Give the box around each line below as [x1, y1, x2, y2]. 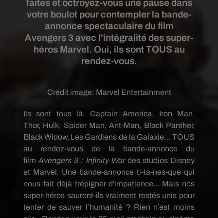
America [123, 109, 152, 118]
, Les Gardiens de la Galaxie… [67, 133, 171, 141]
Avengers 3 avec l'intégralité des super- [25, 33, 193, 43]
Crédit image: [47, 88, 96, 96]
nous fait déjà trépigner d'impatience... [23, 180, 160, 188]
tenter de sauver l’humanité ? [23, 203, 130, 211]
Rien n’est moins [133, 203, 195, 211]
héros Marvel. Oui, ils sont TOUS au [33, 44, 185, 54]
